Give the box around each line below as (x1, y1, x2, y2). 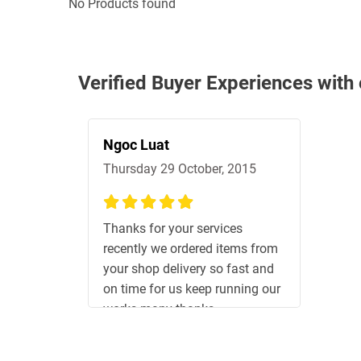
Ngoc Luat (103, 136, 169, 153)
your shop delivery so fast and (103, 261, 274, 276)
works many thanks (103, 301, 214, 317)
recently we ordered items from (103, 241, 278, 256)
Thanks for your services (103, 221, 243, 236)
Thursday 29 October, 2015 (103, 161, 256, 176)
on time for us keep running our (103, 281, 280, 297)
